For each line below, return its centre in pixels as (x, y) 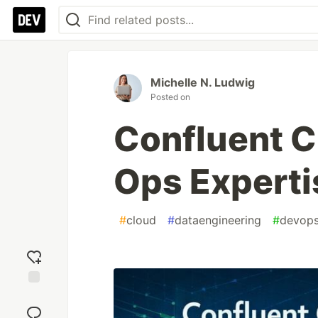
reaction (34, 307)
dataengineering (218, 220)
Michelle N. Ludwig (203, 82)
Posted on (170, 97)
